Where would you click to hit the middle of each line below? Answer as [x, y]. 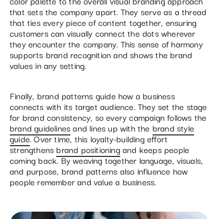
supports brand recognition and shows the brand [101, 54]
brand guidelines [40, 128]
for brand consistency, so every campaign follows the [108, 117]
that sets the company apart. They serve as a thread [108, 11]
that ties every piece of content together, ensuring [103, 22]
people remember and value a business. [83, 181]
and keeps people [155, 149]
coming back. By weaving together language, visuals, [107, 160]
